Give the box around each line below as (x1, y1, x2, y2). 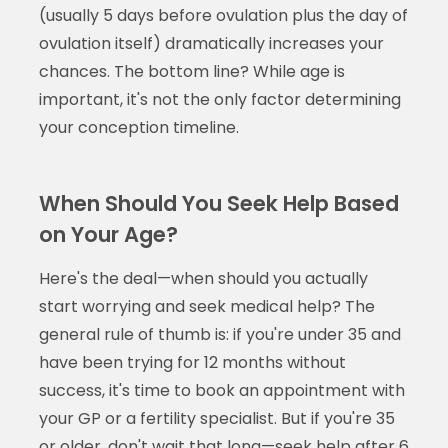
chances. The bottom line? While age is (38, 59, 345, 83)
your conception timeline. (38, 115, 239, 139)
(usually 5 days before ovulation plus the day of (38, 3, 408, 27)
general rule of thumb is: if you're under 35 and (38, 322, 401, 346)
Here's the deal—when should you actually (38, 266, 368, 290)
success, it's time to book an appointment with (38, 378, 405, 402)
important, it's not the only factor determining (38, 87, 401, 111)
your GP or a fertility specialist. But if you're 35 (38, 406, 395, 430)
